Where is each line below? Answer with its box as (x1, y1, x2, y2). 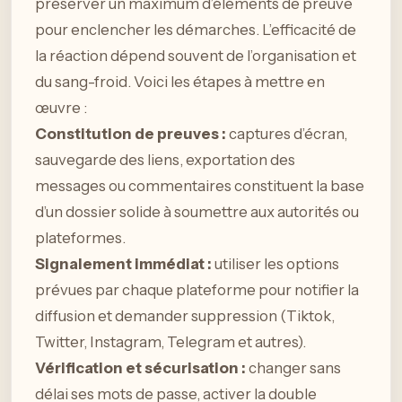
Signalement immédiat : (35, 254, 212, 273)
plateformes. (35, 228, 126, 247)
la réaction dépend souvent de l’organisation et (35, 46, 356, 65)
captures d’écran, (229, 124, 347, 143)
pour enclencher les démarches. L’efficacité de (35, 20, 356, 39)
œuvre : (35, 98, 87, 117)
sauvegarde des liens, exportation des (35, 150, 295, 169)
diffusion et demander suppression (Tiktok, (35, 306, 335, 325)
